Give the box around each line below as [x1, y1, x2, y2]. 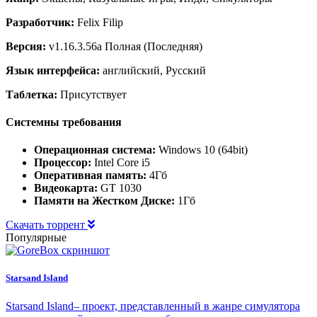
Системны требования [6, 115, 122, 128]
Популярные [6, 231, 67, 244]
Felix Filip [74, 16, 123, 28]
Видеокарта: [34, 182, 98, 195]
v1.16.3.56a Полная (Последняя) [46, 40, 202, 52]
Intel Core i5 [91, 156, 150, 169]
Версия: [6, 40, 46, 52]
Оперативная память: [34, 169, 146, 182]
